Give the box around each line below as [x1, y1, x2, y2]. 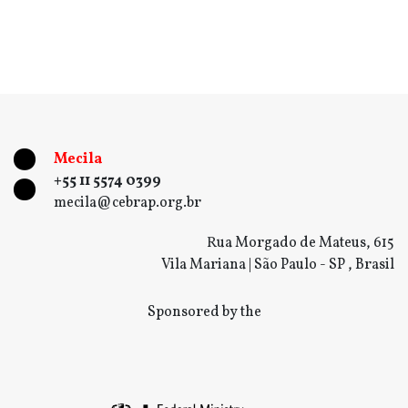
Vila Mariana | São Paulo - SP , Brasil [161, 255, 394, 276]
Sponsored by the [147, 302, 261, 323]
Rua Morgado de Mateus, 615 [207, 233, 394, 254]
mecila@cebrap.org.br [54, 193, 201, 214]
